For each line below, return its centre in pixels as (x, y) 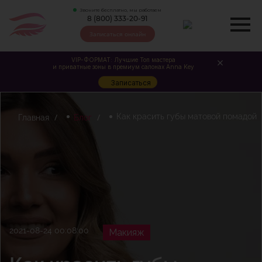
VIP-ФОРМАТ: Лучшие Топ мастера (124, 59)
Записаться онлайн (117, 34)
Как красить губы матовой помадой (187, 116)
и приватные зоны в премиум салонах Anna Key (124, 66)
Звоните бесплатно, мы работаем (120, 10)
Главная (34, 118)
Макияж (127, 232)
